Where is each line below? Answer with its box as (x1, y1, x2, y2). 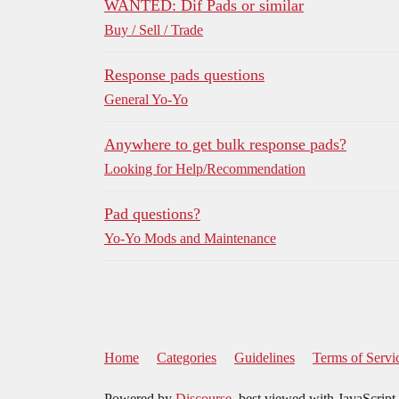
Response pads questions (104, 66, 265, 85)
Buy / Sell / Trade (104, 22, 203, 38)
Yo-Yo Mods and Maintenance (104, 231, 276, 247)
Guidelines (234, 350, 295, 366)
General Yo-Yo (104, 92, 188, 108)
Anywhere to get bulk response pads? (104, 135, 346, 154)
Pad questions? (104, 205, 200, 224)
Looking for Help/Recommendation (104, 161, 305, 177)
